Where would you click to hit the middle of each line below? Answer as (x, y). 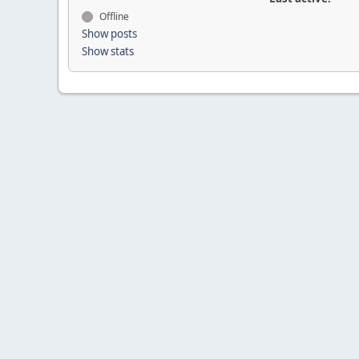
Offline (113, 16)
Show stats (108, 51)
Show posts (109, 34)
